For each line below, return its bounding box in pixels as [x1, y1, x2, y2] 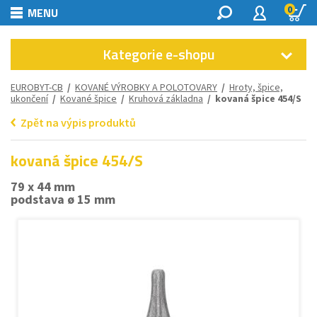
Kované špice [60, 92, 117, 105]
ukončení [11, 92, 48, 105]
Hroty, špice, [229, 81, 283, 93]
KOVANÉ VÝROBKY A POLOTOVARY [75, 81, 217, 93]
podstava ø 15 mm [11, 191, 115, 207]
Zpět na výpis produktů [21, 115, 136, 129]
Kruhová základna [129, 92, 203, 105]
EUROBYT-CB [11, 81, 63, 93]
